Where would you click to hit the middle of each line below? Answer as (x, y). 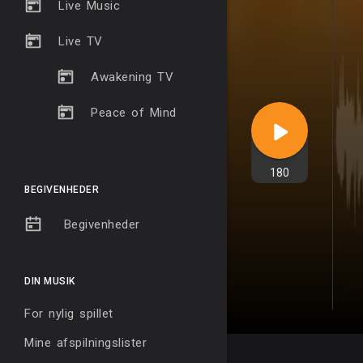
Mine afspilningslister (85, 343)
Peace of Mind (134, 113)
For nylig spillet (69, 314)
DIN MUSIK (50, 282)
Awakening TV (132, 77)
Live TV (81, 41)
